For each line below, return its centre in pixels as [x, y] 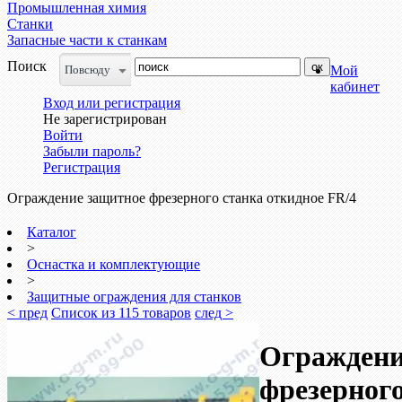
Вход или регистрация [112, 103]
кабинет [355, 87]
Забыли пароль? [92, 151]
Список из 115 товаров [121, 313]
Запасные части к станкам [87, 40]
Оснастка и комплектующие [114, 264]
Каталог [52, 232]
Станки [30, 24]
